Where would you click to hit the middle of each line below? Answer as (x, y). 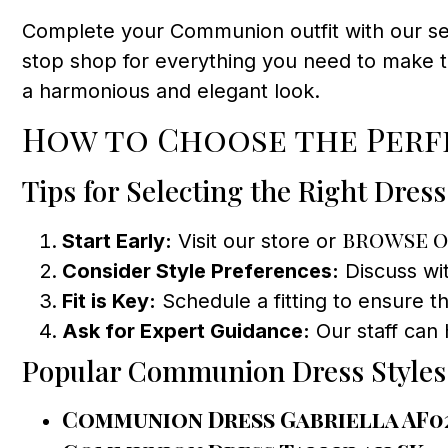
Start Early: (117, 241)
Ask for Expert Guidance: (186, 331)
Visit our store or (257, 241)
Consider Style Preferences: (200, 271)
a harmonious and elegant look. (171, 90)
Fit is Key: (109, 301)
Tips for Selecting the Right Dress (234, 191)
